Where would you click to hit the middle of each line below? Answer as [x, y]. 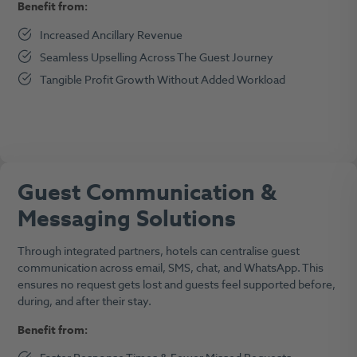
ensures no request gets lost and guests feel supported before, [176, 285]
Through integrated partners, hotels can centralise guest [158, 252]
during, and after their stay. [84, 302]
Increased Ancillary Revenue [113, 35]
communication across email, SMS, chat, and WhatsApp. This [170, 269]
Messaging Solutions [126, 219]
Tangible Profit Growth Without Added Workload [164, 80]
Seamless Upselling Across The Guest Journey [158, 57]
